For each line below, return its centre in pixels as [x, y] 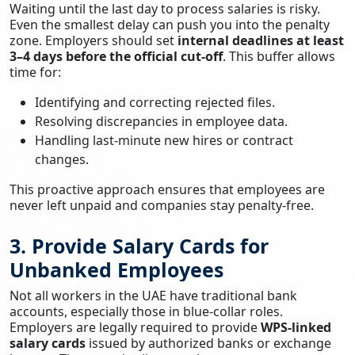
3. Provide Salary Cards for [139, 245]
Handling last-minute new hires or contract [164, 140]
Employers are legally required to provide [135, 327]
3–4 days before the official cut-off [116, 56]
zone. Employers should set [94, 40]
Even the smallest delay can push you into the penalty [170, 24]
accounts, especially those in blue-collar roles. [146, 311]
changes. [62, 159]
